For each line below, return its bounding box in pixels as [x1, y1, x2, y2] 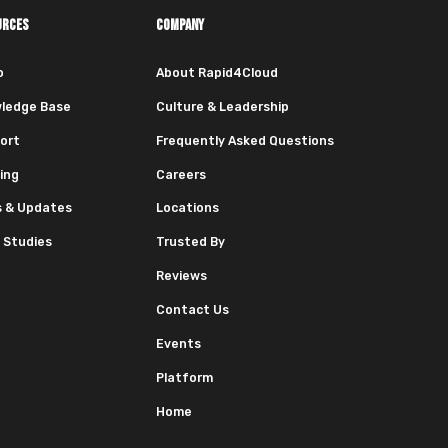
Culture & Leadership [156, 99, 289, 114]
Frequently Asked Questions [156, 133, 334, 148]
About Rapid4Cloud [156, 66, 278, 81]
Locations [156, 201, 219, 216]
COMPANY [156, 16, 204, 36]
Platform [156, 370, 213, 385]
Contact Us [156, 302, 229, 317]
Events [156, 336, 201, 351]
